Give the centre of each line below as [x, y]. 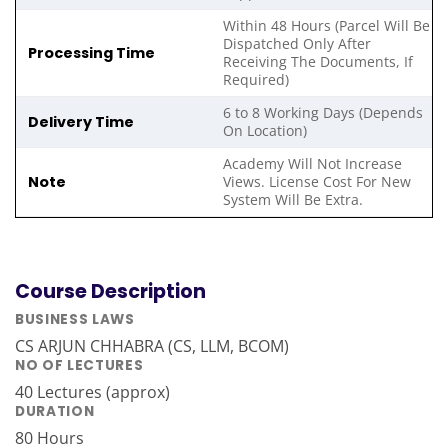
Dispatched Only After [297, 44]
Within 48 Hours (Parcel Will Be [327, 26]
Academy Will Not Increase [313, 164]
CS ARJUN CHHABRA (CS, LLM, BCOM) [152, 346]
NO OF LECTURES [79, 366]
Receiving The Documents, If [318, 62]
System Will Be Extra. [293, 200]
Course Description [110, 291]
